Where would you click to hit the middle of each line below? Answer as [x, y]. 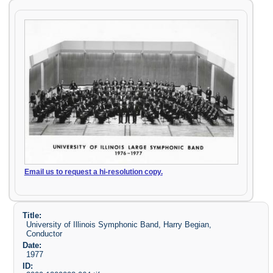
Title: [32, 215]
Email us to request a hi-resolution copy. [93, 172]
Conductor [44, 233]
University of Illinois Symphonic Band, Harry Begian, [119, 224]
